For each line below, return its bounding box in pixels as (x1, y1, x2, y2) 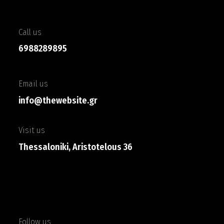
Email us (18, 78, 48, 89)
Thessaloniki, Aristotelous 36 (18, 141, 133, 152)
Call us (18, 27, 42, 37)
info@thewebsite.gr (18, 95, 98, 106)
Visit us (18, 125, 45, 135)
